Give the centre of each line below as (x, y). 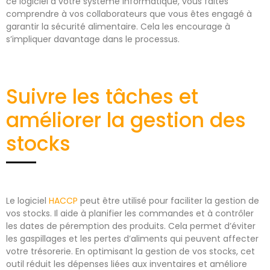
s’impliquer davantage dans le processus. (94, 39)
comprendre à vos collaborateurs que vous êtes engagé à (129, 14)
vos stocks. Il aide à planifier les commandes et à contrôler (130, 213)
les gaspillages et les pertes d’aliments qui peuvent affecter (132, 238)
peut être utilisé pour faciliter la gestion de (168, 200)
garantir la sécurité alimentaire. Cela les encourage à (118, 26)
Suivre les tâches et (102, 97)
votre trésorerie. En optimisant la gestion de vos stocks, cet (130, 251)
